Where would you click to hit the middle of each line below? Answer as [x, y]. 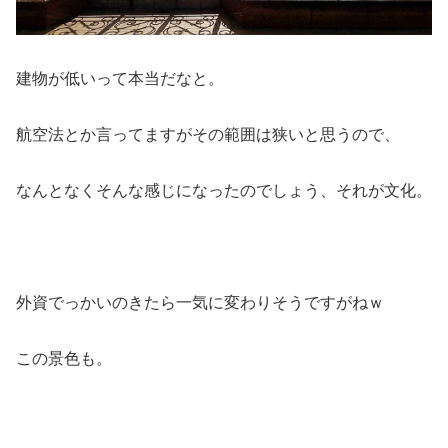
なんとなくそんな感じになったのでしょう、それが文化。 [224, 191]
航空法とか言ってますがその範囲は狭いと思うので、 [208, 135]
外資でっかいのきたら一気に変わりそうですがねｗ [200, 303]
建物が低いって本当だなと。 [120, 79]
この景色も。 [64, 359]
